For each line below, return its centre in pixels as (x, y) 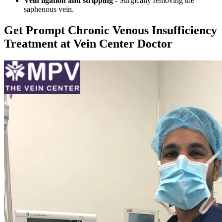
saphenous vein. (49, 9)
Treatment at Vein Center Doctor (88, 44)
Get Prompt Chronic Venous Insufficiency (111, 30)
